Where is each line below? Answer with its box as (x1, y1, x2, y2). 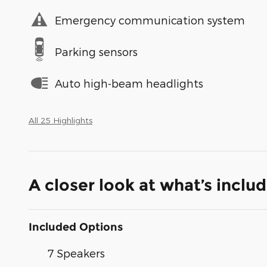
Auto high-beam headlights (55, 76, 203, 89)
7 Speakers (48, 247, 105, 260)
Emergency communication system (55, 13, 245, 26)
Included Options (29, 221, 123, 234)
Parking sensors (55, 45, 138, 58)
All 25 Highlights (29, 115, 92, 126)
